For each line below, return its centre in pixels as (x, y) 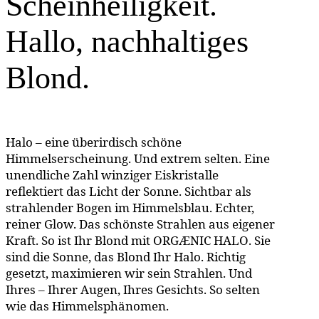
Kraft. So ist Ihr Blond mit (79, 240)
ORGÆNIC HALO (201, 240)
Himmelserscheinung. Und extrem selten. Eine (138, 158)
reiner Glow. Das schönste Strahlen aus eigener (140, 224)
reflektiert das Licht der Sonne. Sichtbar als (129, 191)
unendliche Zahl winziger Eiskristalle (112, 174)
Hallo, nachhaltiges (127, 41)
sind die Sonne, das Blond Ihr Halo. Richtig (126, 256)
